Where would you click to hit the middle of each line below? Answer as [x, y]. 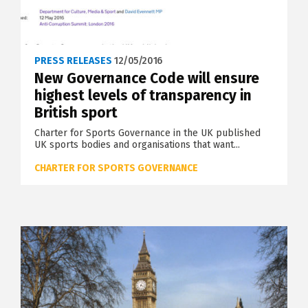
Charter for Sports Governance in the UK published [147, 133]
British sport [76, 113]
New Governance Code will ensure [147, 79]
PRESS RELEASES [73, 61]
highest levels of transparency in [143, 96]
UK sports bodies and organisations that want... [137, 145]
